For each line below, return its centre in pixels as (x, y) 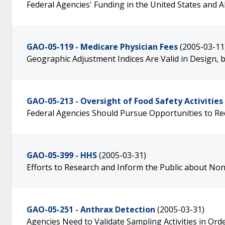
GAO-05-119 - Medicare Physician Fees (102, 47)
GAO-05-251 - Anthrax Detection (91, 209)
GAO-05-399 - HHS (62, 155)
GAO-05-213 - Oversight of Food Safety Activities (125, 101)
